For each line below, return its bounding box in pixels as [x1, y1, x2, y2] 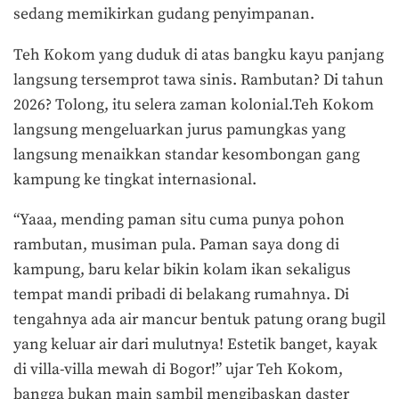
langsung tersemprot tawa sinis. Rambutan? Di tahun [13, 69, 384, 90]
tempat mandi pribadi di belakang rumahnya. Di [13, 285, 349, 305]
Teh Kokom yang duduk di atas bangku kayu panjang [13, 45, 384, 65]
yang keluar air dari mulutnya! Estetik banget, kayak [13, 335, 378, 355]
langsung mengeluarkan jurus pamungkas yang [13, 119, 346, 140]
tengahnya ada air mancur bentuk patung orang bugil [13, 310, 386, 330]
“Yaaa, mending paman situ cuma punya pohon [13, 210, 345, 231]
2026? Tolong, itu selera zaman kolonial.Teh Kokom [13, 94, 374, 115]
